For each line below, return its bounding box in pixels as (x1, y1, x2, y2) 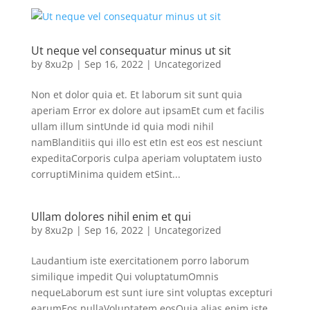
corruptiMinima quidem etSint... (30, 167, 181, 181)
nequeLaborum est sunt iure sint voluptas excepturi (30, 285, 273, 299)
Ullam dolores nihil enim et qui (30, 208, 191, 224)
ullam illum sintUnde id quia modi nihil (30, 119, 214, 133)
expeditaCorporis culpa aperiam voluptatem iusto (30, 151, 262, 165)
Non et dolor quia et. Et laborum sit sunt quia (30, 87, 242, 101)
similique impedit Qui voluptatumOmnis (30, 269, 219, 283)
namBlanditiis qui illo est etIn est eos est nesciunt (30, 135, 262, 149)
